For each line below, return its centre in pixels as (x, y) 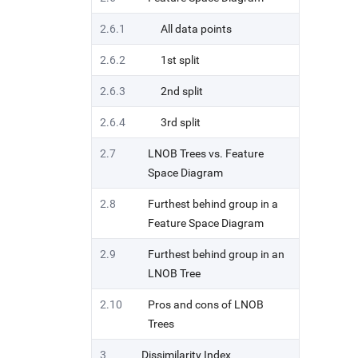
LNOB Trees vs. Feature (206, 153)
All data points (196, 29)
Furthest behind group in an (216, 254)
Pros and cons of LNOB (206, 304)
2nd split (182, 91)
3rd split (181, 122)
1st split (180, 60)
